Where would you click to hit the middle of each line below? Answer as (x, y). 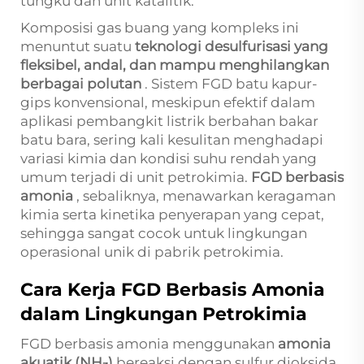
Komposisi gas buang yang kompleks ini (160, 28)
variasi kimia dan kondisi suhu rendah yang (169, 158)
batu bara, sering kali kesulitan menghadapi (172, 140)
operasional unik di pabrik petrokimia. (152, 252)
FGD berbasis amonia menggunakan (149, 344)
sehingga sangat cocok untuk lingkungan (164, 233)
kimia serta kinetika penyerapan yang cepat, (172, 214)
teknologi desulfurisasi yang (232, 46)
